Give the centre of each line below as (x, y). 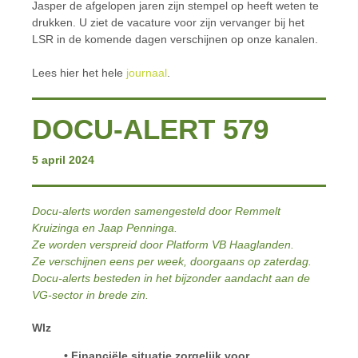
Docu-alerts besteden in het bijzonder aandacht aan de (171, 278)
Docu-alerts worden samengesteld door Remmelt (156, 211)
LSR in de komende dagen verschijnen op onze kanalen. (175, 39)
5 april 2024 (63, 160)
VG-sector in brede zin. (90, 295)
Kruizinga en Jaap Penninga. (105, 228)
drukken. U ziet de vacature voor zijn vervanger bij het (168, 22)
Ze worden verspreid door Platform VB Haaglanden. (163, 245)
